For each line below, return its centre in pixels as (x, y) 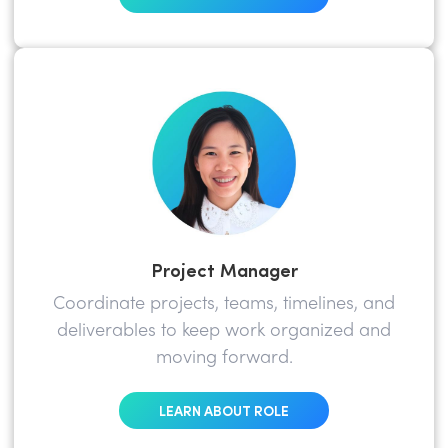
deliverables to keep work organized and (224, 331)
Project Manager (224, 268)
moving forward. (224, 358)
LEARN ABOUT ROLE (224, 409)
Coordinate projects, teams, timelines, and (224, 304)
